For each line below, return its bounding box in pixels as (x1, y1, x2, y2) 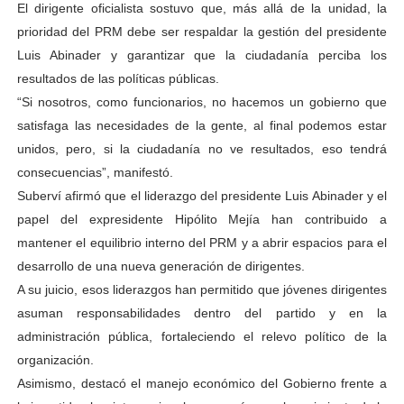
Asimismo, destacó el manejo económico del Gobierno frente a (16, 376, 388, 390)
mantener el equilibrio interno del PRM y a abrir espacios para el (16, 235, 388, 250)
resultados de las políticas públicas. (16, 71, 219, 86)
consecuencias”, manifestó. (16, 165, 173, 179)
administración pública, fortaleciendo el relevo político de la (16, 329, 388, 344)
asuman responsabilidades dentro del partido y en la (16, 306, 388, 320)
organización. (16, 353, 94, 367)
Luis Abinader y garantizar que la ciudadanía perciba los (16, 48, 388, 62)
